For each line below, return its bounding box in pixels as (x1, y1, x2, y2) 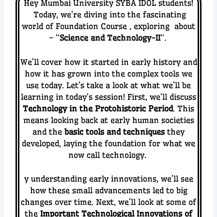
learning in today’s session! (21, 92, 127, 102)
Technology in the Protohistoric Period (23, 103, 173, 113)
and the (32, 126, 64, 137)
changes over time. (21, 197, 96, 207)
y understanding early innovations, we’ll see (24, 174, 193, 184)
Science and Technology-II (59, 32, 160, 43)
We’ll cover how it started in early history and (20, 57, 197, 67)
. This (173, 103, 194, 113)
